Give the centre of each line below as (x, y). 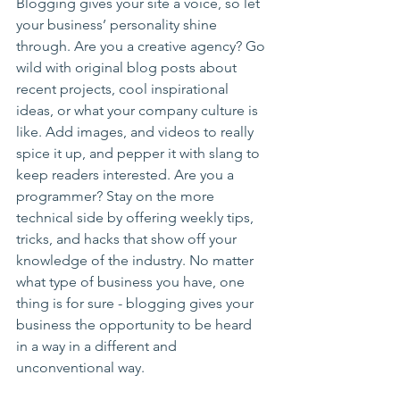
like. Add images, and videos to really (137, 132)
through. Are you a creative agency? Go (142, 46)
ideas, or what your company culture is (139, 110)
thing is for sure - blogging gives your (137, 303)
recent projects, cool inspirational (124, 89)
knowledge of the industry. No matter (137, 260)
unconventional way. (84, 367)
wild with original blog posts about (128, 67)
